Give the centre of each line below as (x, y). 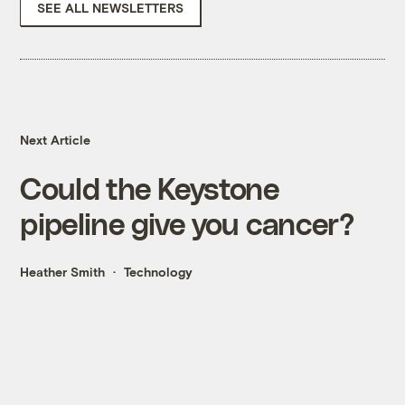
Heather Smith (63, 272)
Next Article (56, 140)
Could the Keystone (150, 188)
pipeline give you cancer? (187, 223)
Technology (159, 272)
